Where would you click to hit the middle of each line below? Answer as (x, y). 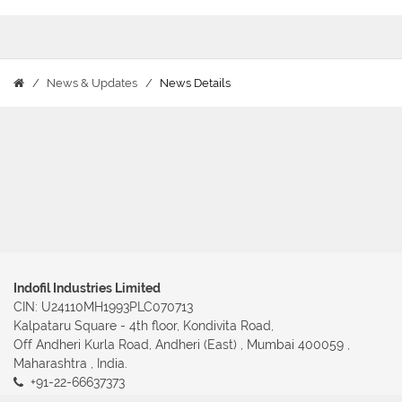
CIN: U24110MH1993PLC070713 (103, 307)
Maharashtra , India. (70, 363)
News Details (195, 83)
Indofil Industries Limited (87, 288)
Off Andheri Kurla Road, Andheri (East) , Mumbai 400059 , (182, 345)
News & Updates (92, 83)
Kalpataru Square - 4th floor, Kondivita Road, (144, 326)
